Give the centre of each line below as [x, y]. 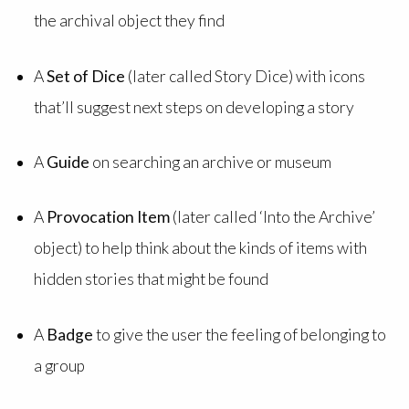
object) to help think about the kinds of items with [200, 248]
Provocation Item [109, 217]
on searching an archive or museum [214, 163]
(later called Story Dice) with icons [245, 76]
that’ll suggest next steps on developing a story [195, 107]
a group [62, 365]
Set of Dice [85, 76]
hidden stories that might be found [153, 279]
